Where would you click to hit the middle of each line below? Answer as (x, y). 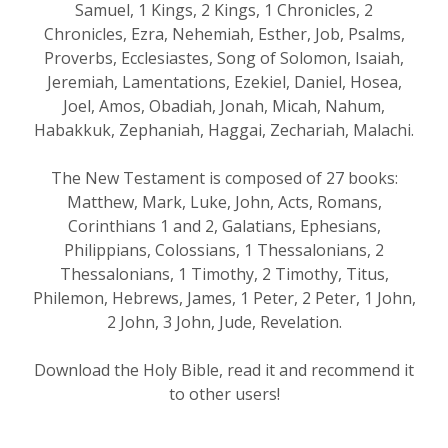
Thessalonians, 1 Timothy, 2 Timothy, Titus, (224, 274)
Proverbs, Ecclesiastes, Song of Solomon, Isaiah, (224, 58)
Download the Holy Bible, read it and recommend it (224, 370)
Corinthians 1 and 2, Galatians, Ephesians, (224, 226)
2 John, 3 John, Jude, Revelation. (224, 322)
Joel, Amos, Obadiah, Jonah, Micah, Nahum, (224, 106)
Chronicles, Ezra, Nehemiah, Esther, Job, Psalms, (224, 34)
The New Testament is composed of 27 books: (224, 178)
